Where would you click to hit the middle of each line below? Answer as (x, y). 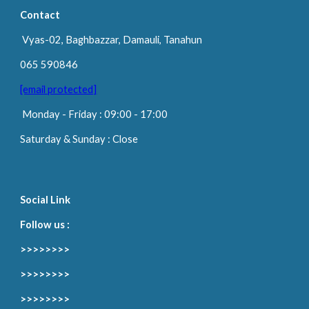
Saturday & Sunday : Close (79, 139)
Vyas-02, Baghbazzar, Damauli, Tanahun (112, 40)
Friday (84, 114)
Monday (41, 114)
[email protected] (59, 89)
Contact (40, 15)
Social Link (46, 200)
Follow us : (45, 225)
